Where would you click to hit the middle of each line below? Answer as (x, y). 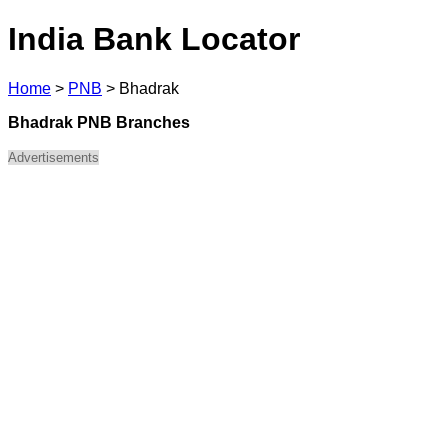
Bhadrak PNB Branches (99, 122)
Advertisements (53, 157)
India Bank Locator (154, 39)
